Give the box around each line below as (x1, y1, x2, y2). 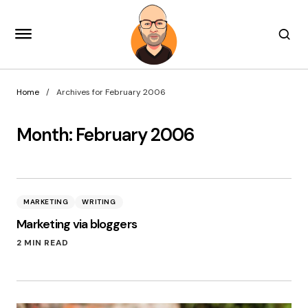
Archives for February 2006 (56, 87, 166, 98)
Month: (16, 123, 76, 146)
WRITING (82, 197, 116, 206)
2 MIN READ (16, 237, 69, 248)
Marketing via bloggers (16, 216, 137, 232)
